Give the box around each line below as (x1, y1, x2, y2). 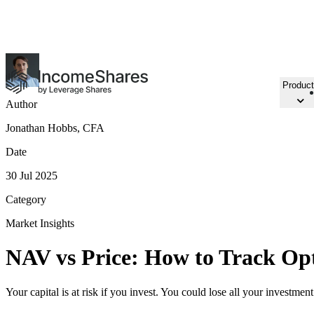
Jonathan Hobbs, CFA (6, 122, 104, 134)
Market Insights (6, 217, 74, 229)
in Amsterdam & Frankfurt (6, 29, 123, 41)
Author (6, 98, 37, 110)
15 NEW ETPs (6, 6, 73, 18)
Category (6, 193, 46, 205)
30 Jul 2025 (6, 170, 57, 182)
